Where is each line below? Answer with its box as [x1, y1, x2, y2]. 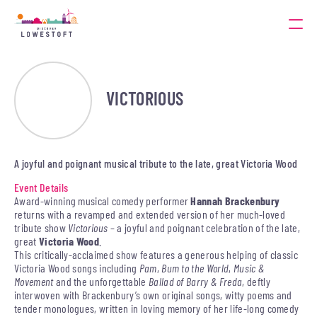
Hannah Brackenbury [190, 194, 280, 207]
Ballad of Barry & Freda [148, 275, 243, 288]
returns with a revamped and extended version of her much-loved [14, 207, 285, 221]
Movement [14, 275, 54, 288]
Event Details [14, 180, 69, 194]
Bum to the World [161, 261, 229, 275]
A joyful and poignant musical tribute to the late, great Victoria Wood [14, 156, 298, 170]
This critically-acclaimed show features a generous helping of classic [14, 248, 299, 261]
